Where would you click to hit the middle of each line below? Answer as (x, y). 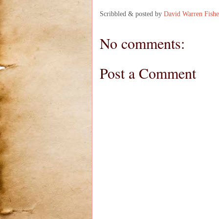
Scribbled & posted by (132, 14)
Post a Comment (148, 73)
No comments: (142, 43)
